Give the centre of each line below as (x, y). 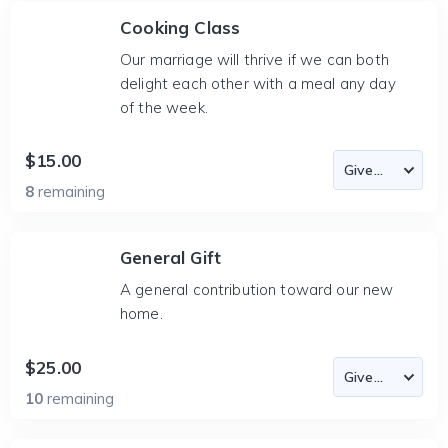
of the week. (164, 107)
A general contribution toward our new (257, 289)
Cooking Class (180, 27)
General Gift (171, 257)
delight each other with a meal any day (258, 83)
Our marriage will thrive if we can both (254, 59)
